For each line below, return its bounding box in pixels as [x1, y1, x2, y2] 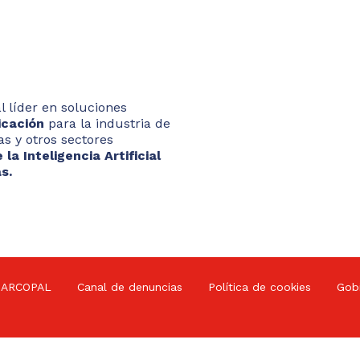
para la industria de [48, 116, 170, 131]
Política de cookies [208, 280, 311, 293]
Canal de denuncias [77, 280, 182, 293]
